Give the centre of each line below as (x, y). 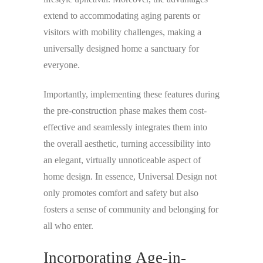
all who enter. (68, 225)
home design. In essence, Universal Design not (130, 176)
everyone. (63, 65)
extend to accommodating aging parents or (122, 15)
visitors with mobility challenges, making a (122, 32)
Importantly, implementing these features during (131, 94)
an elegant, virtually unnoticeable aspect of (122, 160)
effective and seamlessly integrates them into (125, 127)
